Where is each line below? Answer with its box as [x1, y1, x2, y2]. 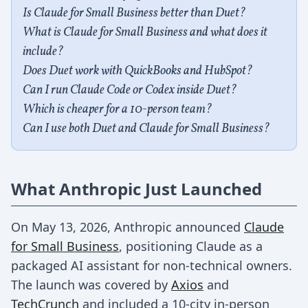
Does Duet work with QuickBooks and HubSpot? [23, 63, 252, 80]
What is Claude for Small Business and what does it [23, 24, 267, 41]
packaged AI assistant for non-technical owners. [11, 257, 292, 274]
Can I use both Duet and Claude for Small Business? [23, 120, 269, 137]
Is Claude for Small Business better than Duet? [23, 5, 245, 22]
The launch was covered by [11, 276, 171, 293]
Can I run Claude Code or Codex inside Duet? [23, 82, 236, 99]
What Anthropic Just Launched [11, 177, 262, 200]
